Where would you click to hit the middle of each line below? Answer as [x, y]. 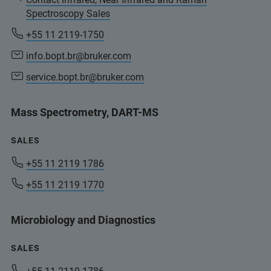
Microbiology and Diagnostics [83, 220]
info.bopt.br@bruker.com [79, 56]
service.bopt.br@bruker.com [85, 77]
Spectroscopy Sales [68, 13]
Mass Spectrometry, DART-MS [85, 112]
